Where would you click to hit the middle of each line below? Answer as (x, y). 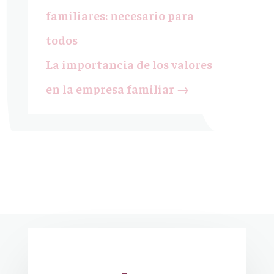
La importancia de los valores (129, 64)
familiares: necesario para (120, 15)
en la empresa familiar (110, 89)
